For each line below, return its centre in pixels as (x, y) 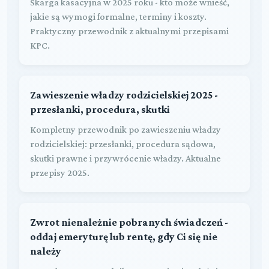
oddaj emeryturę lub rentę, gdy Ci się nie (124, 236)
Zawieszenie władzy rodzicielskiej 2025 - (124, 95)
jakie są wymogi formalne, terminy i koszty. (118, 16)
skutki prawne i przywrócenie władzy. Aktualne (125, 158)
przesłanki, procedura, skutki (100, 109)
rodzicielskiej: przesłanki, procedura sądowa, (123, 144)
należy (46, 251)
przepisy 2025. (60, 172)
